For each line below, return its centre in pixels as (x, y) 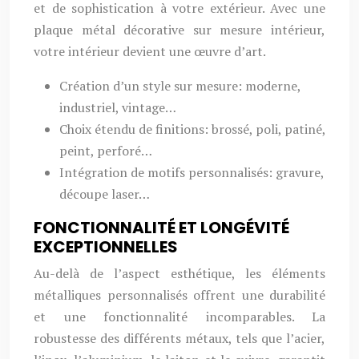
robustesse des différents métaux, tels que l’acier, (179, 338)
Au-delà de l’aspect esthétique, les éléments (179, 273)
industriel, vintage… (118, 107)
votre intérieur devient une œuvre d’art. (150, 51)
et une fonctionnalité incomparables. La (179, 317)
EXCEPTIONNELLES (106, 247)
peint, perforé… (106, 151)
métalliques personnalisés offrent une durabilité (179, 295)
